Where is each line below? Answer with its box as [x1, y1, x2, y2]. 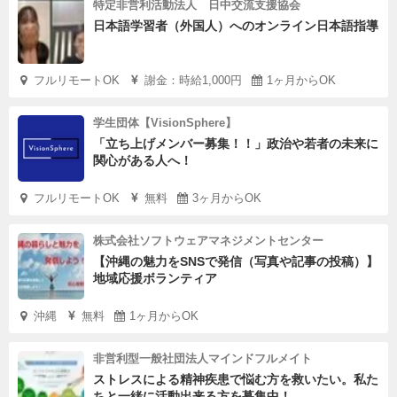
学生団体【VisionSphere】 [93, 116, 237, 130]
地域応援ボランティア [93, 271, 217, 286]
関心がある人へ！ [93, 153, 192, 168]
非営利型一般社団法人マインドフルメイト [93, 352, 312, 366]
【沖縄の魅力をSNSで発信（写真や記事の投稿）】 [93, 254, 378, 269]
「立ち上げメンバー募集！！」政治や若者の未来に [93, 136, 378, 152]
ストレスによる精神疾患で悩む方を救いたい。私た [93, 372, 378, 387]
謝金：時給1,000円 [144, 74, 242, 88]
